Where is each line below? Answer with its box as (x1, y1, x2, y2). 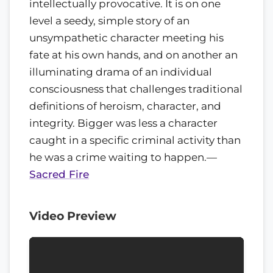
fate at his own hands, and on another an (29, 49, 238, 62)
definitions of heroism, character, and (29, 100, 221, 113)
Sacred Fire (29, 168, 89, 181)
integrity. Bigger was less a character (29, 117, 218, 130)
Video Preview (29, 209, 116, 224)
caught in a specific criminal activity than (29, 134, 241, 147)
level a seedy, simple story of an (29, 15, 190, 27)
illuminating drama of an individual (29, 66, 212, 79)
